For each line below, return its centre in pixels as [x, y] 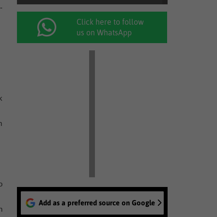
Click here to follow [110, 22]
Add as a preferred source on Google [97, 203]
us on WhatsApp [104, 32]
